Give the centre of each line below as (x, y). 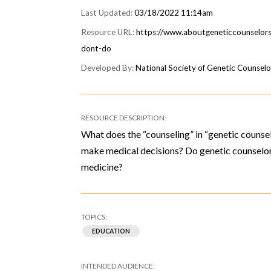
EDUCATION (111, 231)
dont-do (96, 48)
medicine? (102, 167)
